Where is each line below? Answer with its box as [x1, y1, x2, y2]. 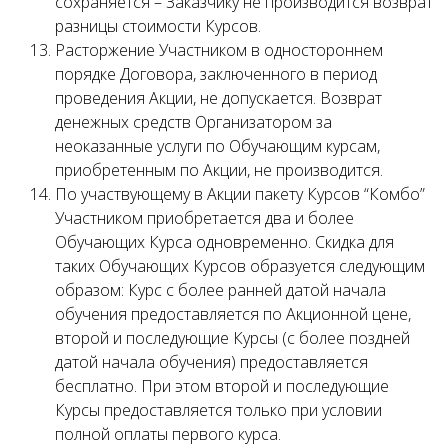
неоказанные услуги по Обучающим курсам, [55, 135, 380, 157]
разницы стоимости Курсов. [55, 15, 261, 37]
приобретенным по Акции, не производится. [55, 159, 383, 181]
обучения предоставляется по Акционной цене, [55, 303, 411, 325]
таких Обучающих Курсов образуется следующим [55, 255, 425, 277]
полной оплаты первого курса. [55, 423, 281, 445]
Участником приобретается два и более [55, 207, 354, 229]
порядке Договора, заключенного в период [55, 63, 377, 85]
